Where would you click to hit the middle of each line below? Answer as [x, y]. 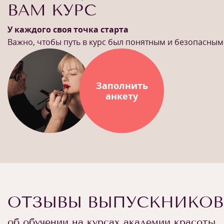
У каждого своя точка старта [68, 29]
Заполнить [122, 85]
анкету [122, 96]
